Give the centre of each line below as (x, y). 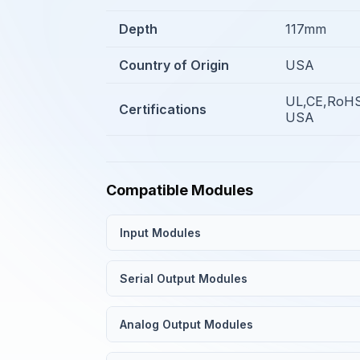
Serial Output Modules (184, 278)
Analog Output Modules (186, 324)
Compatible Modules (180, 190)
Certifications (163, 109)
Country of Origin (174, 65)
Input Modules (160, 233)
